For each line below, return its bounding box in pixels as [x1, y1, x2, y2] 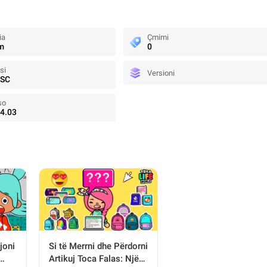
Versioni [147, 68, 175, 77]
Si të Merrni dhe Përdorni [49, 241, 148, 252]
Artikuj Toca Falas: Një [49, 253, 139, 265]
